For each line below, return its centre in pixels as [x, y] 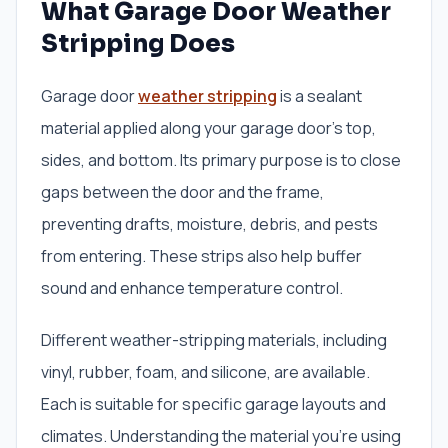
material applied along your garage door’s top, [208, 128]
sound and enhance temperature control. [192, 288]
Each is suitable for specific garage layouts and [213, 404]
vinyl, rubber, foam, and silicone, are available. [205, 372]
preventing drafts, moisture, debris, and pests [209, 224]
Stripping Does [138, 44]
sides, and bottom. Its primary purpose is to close [221, 160]
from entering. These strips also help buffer [201, 256]
